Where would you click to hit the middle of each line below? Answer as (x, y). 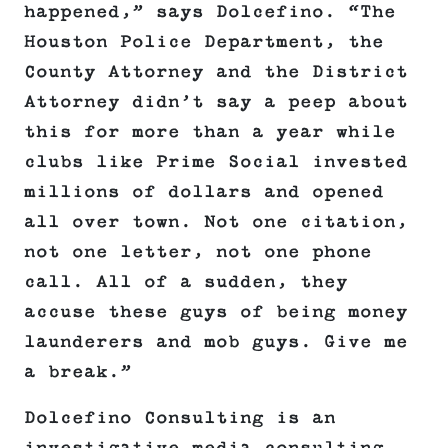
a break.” (78, 372)
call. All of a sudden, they (186, 282)
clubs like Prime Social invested (216, 162)
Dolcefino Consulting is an (180, 418)
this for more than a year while (210, 132)
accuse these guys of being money (216, 312)
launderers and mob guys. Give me (216, 342)
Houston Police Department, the (204, 42)
